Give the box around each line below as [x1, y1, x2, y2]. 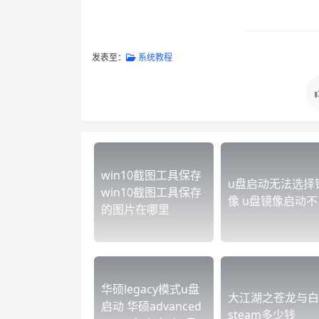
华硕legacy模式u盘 [101, 281, 199, 297]
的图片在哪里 [101, 202, 169, 217]
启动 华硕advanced [101, 298, 202, 314]
